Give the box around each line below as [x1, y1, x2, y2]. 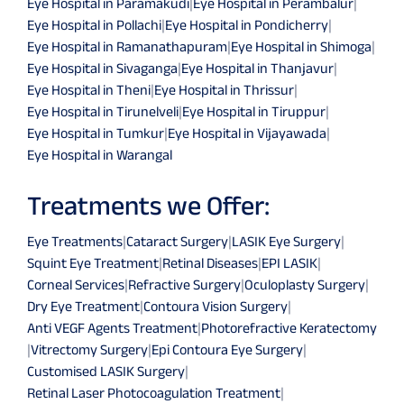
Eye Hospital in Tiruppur [182, 103, 326, 119]
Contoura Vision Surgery [143, 298, 288, 314]
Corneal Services [27, 276, 124, 292]
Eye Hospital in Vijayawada [168, 124, 326, 141]
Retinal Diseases [162, 254, 258, 271]
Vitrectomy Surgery [31, 341, 148, 357]
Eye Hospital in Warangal [27, 146, 172, 162]
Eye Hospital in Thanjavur [181, 60, 334, 76]
